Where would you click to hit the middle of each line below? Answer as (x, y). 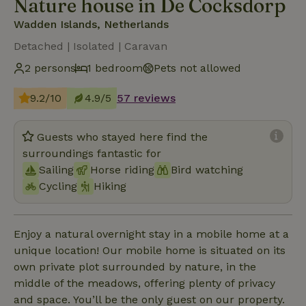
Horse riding (122, 169)
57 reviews (146, 98)
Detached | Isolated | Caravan (91, 46)
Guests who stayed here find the (122, 137)
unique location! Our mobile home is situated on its (150, 250)
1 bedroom (115, 68)
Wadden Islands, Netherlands (91, 24)
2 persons (50, 68)
